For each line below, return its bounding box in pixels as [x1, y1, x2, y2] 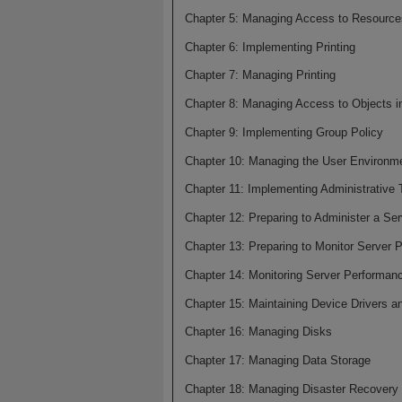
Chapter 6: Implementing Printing [184, 39, 355, 54]
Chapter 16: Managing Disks [184, 325, 332, 339]
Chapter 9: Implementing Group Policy [184, 125, 383, 139]
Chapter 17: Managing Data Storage [184, 354, 371, 368]
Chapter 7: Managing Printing [184, 68, 336, 83]
